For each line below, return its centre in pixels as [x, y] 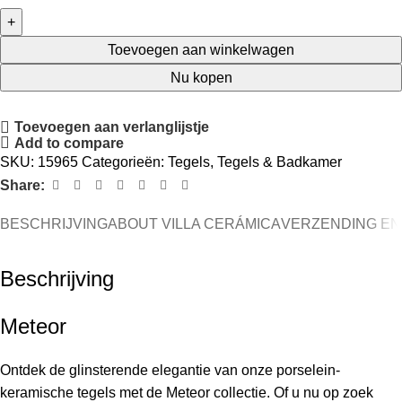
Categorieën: [123, 162]
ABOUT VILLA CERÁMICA [194, 224]
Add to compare [70, 143]
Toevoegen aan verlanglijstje [112, 127]
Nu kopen [201, 77]
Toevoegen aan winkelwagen [201, 49]
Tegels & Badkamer [280, 162]
